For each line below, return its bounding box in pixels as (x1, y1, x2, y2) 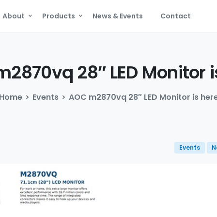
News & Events (93, 11, 143, 21)
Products (42, 11, 76, 21)
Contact (160, 11, 191, 21)
